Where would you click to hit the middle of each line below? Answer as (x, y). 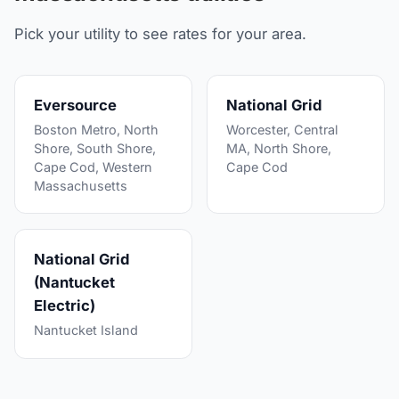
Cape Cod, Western (93, 167)
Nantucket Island (85, 330)
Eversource (75, 105)
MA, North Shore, (278, 149)
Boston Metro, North (96, 130)
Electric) (64, 306)
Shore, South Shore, (94, 149)
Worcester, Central (282, 130)
